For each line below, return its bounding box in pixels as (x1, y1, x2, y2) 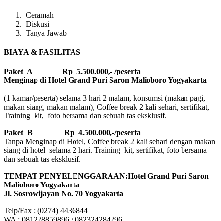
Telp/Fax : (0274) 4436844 (4, 206, 88, 215)
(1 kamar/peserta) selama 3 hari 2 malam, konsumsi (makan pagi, (4, 94, 205, 103)
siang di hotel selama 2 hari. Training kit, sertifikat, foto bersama (4, 146, 207, 155)
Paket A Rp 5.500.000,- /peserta (4, 67, 141, 76)
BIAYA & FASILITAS (4, 48, 80, 57)
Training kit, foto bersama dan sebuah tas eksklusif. (4, 111, 167, 120)
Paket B (4, 128, 33, 137)
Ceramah (24, 10, 54, 19)
